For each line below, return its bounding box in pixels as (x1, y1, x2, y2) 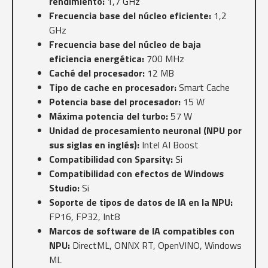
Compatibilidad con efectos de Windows (49, 166, 224, 181)
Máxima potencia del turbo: (49, 109, 168, 124)
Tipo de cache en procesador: (49, 80, 176, 95)
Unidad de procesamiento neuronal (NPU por (49, 123, 242, 138)
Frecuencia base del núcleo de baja (49, 37, 201, 52)
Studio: (49, 181, 80, 196)
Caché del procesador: (49, 66, 145, 81)
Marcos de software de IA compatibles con (49, 224, 234, 239)
